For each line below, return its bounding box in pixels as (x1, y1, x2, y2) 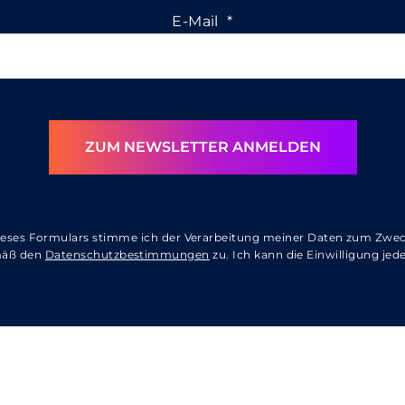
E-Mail (172, 13, 223, 30)
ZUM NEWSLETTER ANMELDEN (84, 138, 321, 155)
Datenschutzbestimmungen (44, 248, 210, 261)
